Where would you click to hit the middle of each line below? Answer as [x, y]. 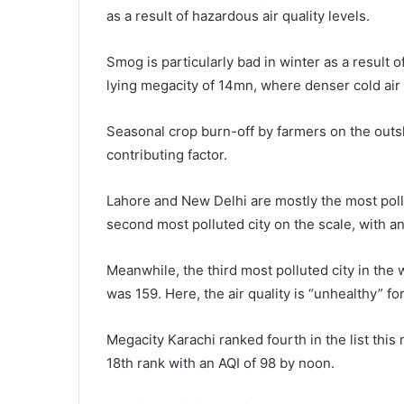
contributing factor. [167, 155]
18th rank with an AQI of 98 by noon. [222, 363]
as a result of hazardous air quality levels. [238, 16]
